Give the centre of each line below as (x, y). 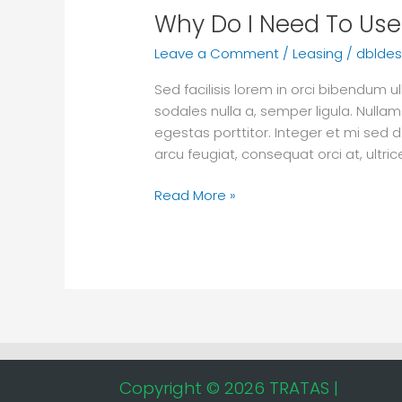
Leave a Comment (217, 53)
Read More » (196, 196)
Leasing (318, 53)
